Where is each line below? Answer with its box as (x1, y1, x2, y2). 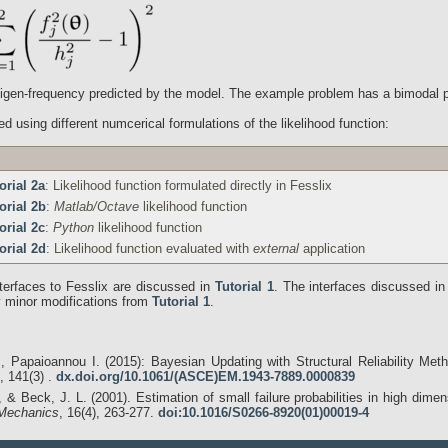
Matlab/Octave (54, 199, 139, 214)
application (299, 241, 365, 256)
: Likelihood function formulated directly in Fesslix (45, 178, 332, 193)
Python (53, 220, 94, 235)
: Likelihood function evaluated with (46, 241, 253, 256)
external (253, 241, 299, 256)
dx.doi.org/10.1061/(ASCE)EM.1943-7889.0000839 (56, 369, 355, 384)
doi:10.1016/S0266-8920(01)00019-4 (158, 405, 369, 420)
